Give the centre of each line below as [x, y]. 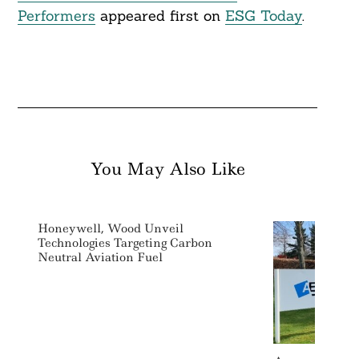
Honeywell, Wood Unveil [110, 229]
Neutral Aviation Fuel [100, 258]
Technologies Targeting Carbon [125, 243]
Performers [56, 16]
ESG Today [263, 16]
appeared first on [160, 16]
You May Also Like [167, 169]
